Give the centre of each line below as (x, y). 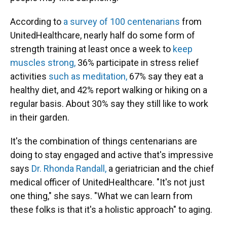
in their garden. (40, 117)
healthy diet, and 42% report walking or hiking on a (109, 90)
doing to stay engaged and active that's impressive (112, 155)
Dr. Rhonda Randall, (69, 168)
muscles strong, (43, 63)
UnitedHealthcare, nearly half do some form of (103, 35)
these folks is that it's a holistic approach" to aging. (111, 210)
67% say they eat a (165, 76)
